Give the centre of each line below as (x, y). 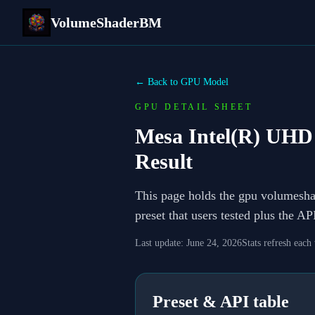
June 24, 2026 (214, 243)
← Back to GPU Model (182, 82)
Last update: (159, 243)
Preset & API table (221, 302)
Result (164, 161)
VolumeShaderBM (106, 22)
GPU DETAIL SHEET (194, 107)
